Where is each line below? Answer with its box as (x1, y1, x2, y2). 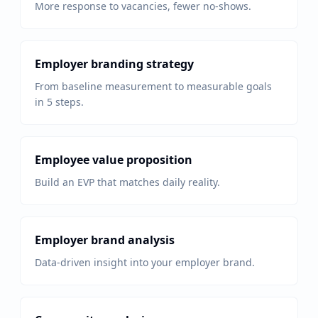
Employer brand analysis (35, 232, 175, 248)
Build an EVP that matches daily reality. (35, 175, 220, 189)
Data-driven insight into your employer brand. (35, 256, 255, 269)
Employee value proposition (35, 152, 192, 168)
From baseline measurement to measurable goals (35, 79, 272, 93)
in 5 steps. (35, 95, 84, 109)
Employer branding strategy (35, 56, 194, 72)
